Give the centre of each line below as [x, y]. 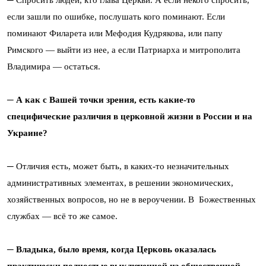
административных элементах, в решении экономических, [120, 183]
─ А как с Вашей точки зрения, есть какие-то [101, 100]
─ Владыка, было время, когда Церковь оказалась [112, 250]
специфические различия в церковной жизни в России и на [130, 117]
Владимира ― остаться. [54, 67]
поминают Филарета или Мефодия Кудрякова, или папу [115, 34]
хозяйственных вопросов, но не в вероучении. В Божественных [132, 200]
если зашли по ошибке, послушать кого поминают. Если [116, 17]
